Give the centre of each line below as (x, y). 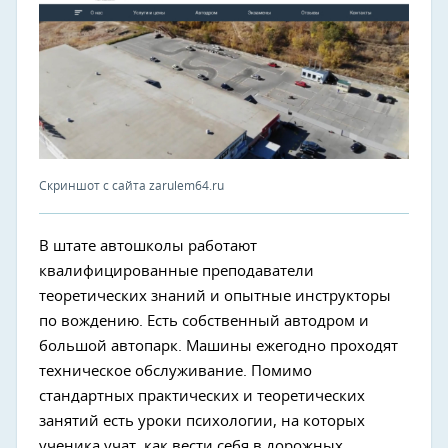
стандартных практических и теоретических (202, 396)
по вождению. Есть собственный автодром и (204, 321)
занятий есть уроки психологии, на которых (202, 421)
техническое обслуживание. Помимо (175, 371)
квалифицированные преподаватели (176, 271)
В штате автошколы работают (148, 246)
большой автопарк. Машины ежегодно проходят (218, 346)
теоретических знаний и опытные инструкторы (215, 296)
